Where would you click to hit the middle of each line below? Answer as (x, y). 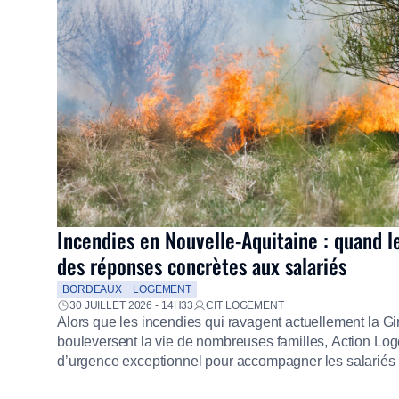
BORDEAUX (93, 289)
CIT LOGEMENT (245, 305)
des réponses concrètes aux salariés (202, 266)
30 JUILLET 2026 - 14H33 (132, 305)
